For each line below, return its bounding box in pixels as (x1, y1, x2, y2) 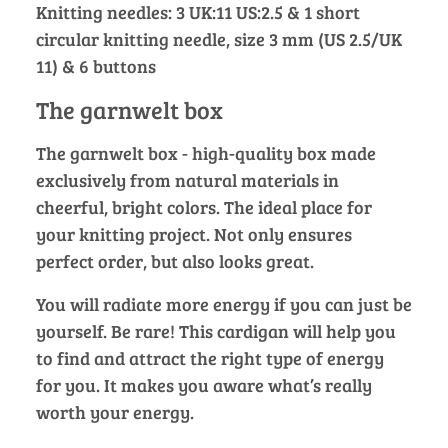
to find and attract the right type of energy (36, 345, 384, 370)
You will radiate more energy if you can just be (36, 291, 412, 316)
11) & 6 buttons (36, 53, 156, 78)
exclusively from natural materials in (36, 167, 339, 192)
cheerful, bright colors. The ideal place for (36, 194, 372, 219)
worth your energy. (36, 399, 194, 424)
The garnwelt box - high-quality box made (36, 140, 376, 165)
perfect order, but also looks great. (36, 248, 314, 273)
